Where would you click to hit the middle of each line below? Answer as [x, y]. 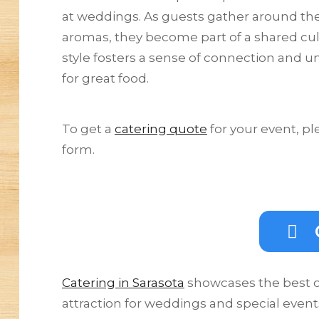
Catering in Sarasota [123, 282]
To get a [88, 129]
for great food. [105, 78]
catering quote [161, 129]
